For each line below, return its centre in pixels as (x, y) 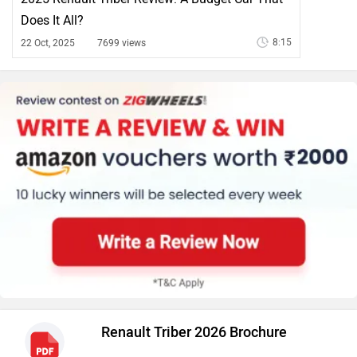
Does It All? (52, 21)
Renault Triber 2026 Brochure (194, 332)
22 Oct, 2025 (48, 43)
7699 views (122, 43)
